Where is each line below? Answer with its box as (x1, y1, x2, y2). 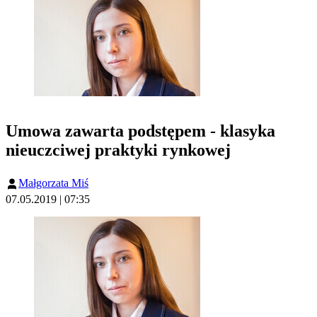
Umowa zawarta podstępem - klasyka (6, 122, 275, 141)
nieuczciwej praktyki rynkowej (6, 141, 231, 160)
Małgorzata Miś (18, 177, 88, 190)
